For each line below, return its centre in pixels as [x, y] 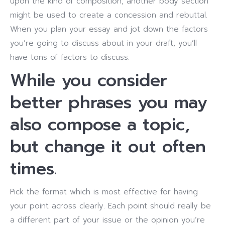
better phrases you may [108, 102]
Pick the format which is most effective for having [104, 192]
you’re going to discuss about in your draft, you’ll [103, 43]
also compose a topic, [100, 124]
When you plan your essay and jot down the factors [109, 29]
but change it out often [108, 146]
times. [33, 168]
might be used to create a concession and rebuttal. [109, 15]
